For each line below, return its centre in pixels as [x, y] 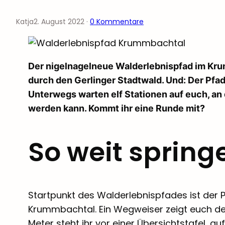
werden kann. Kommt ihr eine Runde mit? [117, 108]
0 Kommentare [117, 21]
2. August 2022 [59, 21]
